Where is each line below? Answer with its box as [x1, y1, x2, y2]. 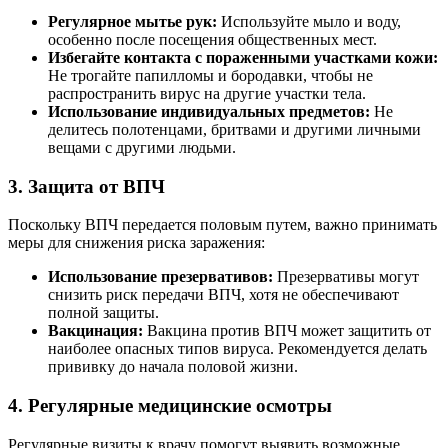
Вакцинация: [48, 322, 143, 340]
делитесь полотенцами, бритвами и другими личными [48, 121, 421, 138]
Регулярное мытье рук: [48, 13, 217, 30]
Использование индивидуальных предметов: [48, 103, 370, 120]
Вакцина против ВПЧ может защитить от [143, 322, 431, 340]
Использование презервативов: [48, 268, 273, 286]
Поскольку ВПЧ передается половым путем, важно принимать [8, 216, 437, 234]
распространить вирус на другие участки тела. [48, 85, 366, 102]
